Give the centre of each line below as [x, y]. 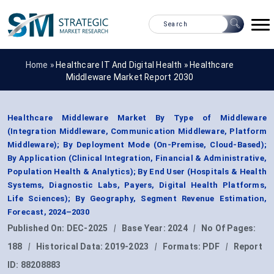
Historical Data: [71, 247]
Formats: [183, 247]
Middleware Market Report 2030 [130, 77]
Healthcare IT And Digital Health [119, 65]
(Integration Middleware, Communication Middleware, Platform [137, 131]
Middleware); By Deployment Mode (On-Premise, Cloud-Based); [137, 145]
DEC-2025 [87, 228]
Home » [41, 65]
